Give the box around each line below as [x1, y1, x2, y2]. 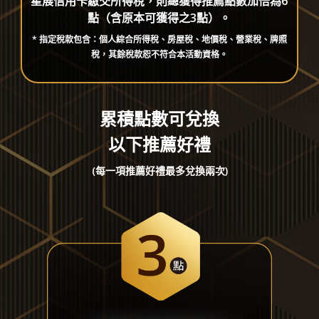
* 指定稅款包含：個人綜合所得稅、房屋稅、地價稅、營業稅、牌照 [31, 33, 287, 46]
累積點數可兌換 [100, 107, 219, 131]
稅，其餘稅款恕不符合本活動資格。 [90, 48, 228, 61]
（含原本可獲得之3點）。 [99, 10, 231, 26]
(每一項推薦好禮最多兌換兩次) [91, 164, 228, 178]
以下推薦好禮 [108, 132, 211, 157]
